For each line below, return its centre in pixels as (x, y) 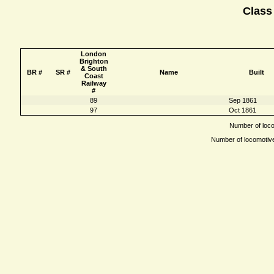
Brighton (94, 61)
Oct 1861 (242, 110)
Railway (94, 83)
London (94, 54)
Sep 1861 (243, 100)
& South (94, 68)
